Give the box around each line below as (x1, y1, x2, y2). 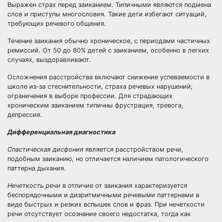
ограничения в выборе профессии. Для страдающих (7, 92, 172, 100)
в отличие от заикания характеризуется (62, 182, 187, 189)
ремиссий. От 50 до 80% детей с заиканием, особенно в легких (7, 47, 209, 54)
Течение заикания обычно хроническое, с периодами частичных (7, 37, 210, 45)
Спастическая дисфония (7, 146, 85, 153)
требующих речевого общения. (7, 20, 106, 27)
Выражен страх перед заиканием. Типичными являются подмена (7, 1, 211, 8)
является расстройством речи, (85, 146, 183, 153)
